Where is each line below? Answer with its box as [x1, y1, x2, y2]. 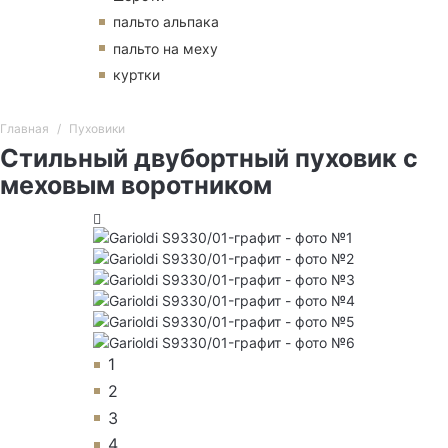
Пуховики [68, 121, 125, 137]
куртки [113, 66, 160, 84]
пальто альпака [113, 13, 219, 31]
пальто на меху [113, 39, 218, 57]
